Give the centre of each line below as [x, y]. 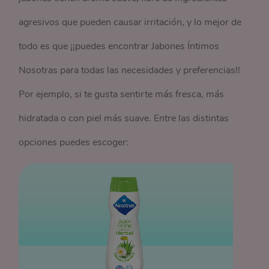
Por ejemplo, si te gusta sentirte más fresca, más [122, 94]
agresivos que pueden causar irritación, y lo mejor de [130, 22]
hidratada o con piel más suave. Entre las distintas [124, 118]
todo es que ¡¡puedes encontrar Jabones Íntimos [119, 46]
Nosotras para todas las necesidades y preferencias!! [130, 70]
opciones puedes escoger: [74, 142]
